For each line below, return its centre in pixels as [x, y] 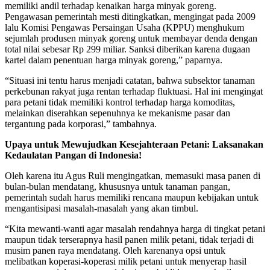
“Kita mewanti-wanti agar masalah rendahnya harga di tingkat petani [135, 228]
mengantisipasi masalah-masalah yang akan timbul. [102, 208]
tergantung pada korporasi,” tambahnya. [81, 124]
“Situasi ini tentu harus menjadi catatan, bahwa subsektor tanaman [130, 80]
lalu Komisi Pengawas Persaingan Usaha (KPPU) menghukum [124, 27]
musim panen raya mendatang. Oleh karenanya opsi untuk [115, 250]
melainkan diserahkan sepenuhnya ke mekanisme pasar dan [118, 113]
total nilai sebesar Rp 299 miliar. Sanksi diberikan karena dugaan [127, 49]
